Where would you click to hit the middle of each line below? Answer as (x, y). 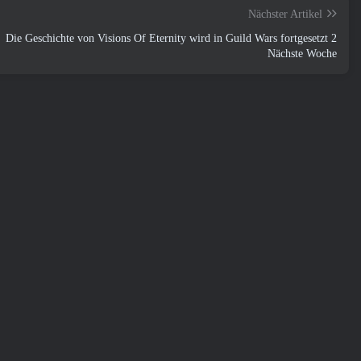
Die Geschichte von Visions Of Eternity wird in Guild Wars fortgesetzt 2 (171, 38)
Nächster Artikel (285, 14)
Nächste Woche (302, 54)
